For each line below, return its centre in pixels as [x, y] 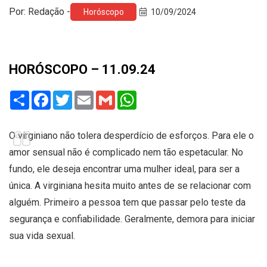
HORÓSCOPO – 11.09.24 [82, 69]
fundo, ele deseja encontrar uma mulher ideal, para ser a [124, 169]
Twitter [87, 95]
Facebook [71, 95]
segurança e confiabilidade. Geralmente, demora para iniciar [132, 219]
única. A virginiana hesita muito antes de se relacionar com [130, 185]
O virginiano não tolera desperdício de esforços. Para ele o [131, 135]
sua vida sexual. [42, 235]
